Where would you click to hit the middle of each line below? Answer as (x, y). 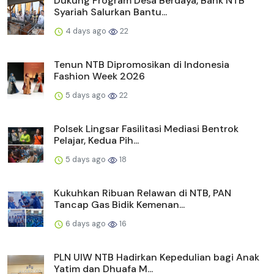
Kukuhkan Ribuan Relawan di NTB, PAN (143, 193)
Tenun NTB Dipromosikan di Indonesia (142, 64)
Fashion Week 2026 (99, 76)
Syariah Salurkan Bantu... (110, 12)
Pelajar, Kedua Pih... (96, 140)
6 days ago (86, 223)
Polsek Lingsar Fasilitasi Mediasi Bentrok (146, 128)
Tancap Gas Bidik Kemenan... (119, 204)
